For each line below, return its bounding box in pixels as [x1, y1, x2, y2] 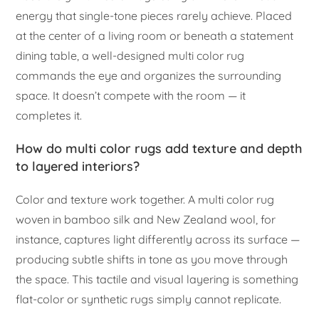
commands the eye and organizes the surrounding [16, 68, 282, 83]
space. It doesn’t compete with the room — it [16, 88, 246, 103]
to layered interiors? [16, 157, 140, 174]
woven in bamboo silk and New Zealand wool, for [16, 211, 276, 226]
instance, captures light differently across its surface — [16, 231, 300, 246]
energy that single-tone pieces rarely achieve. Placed [16, 8, 293, 23]
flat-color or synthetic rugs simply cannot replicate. [16, 291, 282, 306]
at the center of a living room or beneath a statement [16, 28, 294, 43]
